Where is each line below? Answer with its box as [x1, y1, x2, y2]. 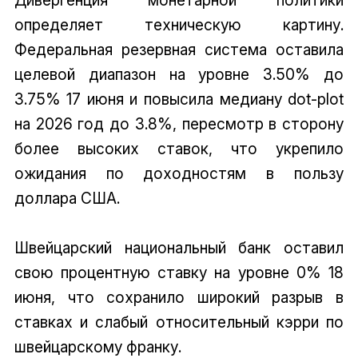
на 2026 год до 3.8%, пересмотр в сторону [14, 113, 344, 133]
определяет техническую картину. [14, 14, 344, 34]
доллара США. [14, 188, 120, 208]
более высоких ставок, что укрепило [14, 138, 344, 158]
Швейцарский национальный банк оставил [14, 237, 344, 257]
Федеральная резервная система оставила [14, 39, 344, 59]
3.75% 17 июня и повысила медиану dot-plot [14, 89, 344, 109]
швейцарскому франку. [14, 336, 181, 356]
